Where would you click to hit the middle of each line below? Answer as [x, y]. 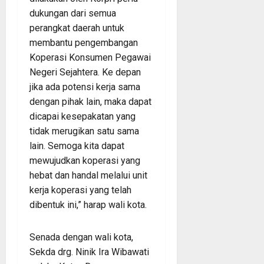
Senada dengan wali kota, [81, 237]
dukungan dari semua [73, 13]
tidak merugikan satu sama [84, 131]
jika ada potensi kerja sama [85, 87]
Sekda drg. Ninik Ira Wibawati [89, 252]
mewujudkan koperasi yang [85, 160]
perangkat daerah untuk [77, 28]
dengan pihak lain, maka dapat [90, 101]
